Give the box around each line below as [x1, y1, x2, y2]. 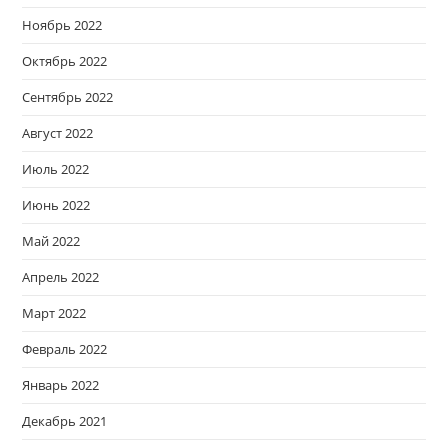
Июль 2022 [22, 160, 90, 179]
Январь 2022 [22, 376, 100, 395]
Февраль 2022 [22, 340, 108, 359]
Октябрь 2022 [22, 52, 108, 71]
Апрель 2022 [22, 268, 100, 287]
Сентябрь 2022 [22, 88, 114, 107]
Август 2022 [22, 124, 94, 143]
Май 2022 [22, 232, 81, 251]
